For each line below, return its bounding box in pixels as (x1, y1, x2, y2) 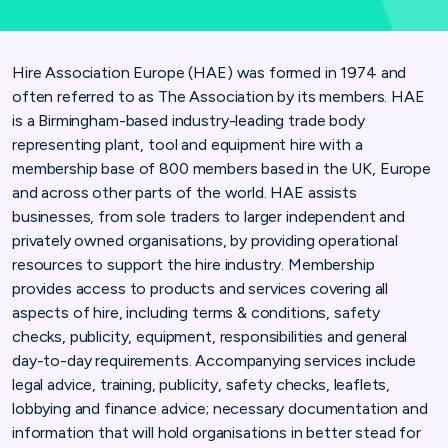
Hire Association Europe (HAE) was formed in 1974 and (12, 62, 407, 82)
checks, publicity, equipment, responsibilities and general (12, 326, 408, 346)
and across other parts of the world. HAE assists (12, 182, 357, 202)
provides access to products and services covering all (12, 278, 389, 298)
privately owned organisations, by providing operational (12, 230, 398, 250)
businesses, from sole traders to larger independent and (12, 206, 405, 226)
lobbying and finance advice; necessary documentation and (12, 398, 428, 418)
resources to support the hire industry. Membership (12, 254, 375, 274)
